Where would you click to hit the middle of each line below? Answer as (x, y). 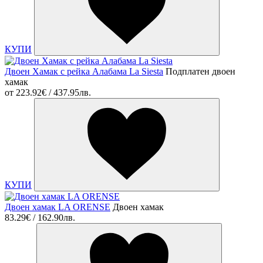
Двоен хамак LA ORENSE (58, 207)
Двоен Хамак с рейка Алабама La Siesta (84, 71)
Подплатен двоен (200, 71)
